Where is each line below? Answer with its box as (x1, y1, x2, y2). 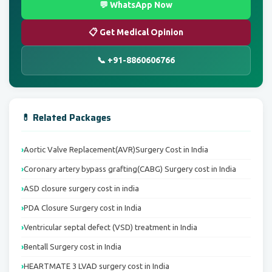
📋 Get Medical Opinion (89, 27, 183, 37)
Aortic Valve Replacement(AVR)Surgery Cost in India (24, 145, 208, 154)
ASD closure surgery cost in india (24, 184, 139, 192)
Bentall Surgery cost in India (24, 242, 121, 251)
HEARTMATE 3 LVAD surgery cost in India (24, 262, 169, 270)
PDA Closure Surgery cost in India (24, 203, 141, 212)
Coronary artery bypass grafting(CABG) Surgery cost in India (24, 165, 236, 173)
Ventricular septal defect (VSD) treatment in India (24, 223, 197, 231)
